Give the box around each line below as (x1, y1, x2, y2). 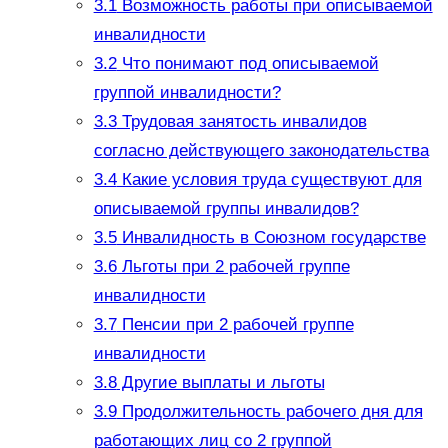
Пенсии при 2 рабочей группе (116, 315, 354, 335)
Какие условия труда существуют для (116, 170, 422, 190)
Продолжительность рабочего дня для (116, 402, 423, 422)
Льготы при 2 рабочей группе (116, 257, 350, 277)
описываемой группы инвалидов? (93, 199, 359, 219)
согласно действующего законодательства (93, 141, 429, 161)
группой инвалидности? (93, 83, 281, 103)
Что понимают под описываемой (116, 54, 379, 74)
